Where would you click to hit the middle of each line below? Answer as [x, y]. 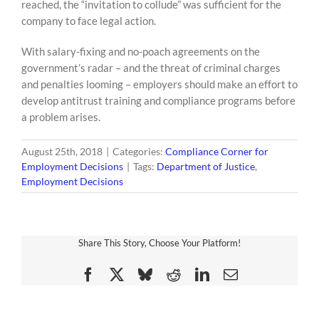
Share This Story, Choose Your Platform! [159, 243]
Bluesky [175, 274]
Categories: [139, 151]
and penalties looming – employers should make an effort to [159, 84]
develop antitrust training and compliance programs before [158, 100]
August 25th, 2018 [62, 151]
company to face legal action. [89, 21]
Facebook [122, 274]
